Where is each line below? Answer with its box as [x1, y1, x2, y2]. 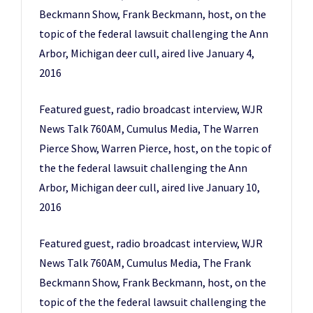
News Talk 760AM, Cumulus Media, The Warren [39, 122, 259, 136]
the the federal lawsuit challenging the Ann [39, 161, 247, 175]
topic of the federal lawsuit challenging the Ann [39, 27, 268, 41]
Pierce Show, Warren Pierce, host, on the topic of [39, 141, 272, 155]
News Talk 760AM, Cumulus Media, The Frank [39, 256, 251, 270]
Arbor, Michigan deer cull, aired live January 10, [39, 180, 260, 194]
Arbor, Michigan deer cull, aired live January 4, [39, 46, 254, 60]
